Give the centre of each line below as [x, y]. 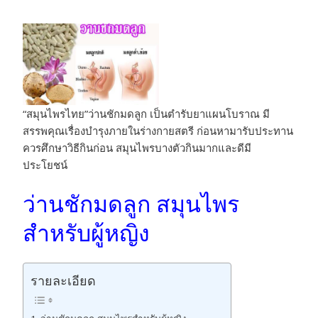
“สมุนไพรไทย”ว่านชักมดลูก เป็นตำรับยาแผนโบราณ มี [146, 114]
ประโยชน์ [45, 165]
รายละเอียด [63, 281]
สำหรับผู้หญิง [86, 234]
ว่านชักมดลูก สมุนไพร [131, 205]
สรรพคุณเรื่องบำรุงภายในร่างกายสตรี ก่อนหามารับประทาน [158, 131]
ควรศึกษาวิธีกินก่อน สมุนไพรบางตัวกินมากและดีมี [137, 148]
